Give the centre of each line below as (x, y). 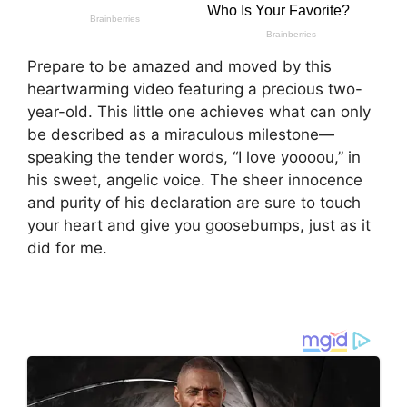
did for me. (67, 248)
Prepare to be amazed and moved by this (179, 67)
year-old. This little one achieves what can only (199, 112)
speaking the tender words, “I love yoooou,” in (194, 158)
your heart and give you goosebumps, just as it (199, 226)
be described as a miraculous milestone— (181, 135)
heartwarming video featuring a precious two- (195, 89)
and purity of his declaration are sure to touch (194, 203)
